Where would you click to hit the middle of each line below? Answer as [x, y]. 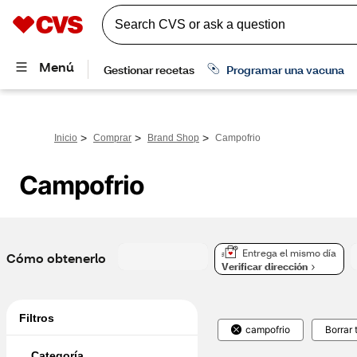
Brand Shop [173, 138]
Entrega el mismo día [289, 253]
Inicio [66, 138]
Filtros [37, 318]
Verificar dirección [265, 266]
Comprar [112, 138]
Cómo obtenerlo [56, 258]
